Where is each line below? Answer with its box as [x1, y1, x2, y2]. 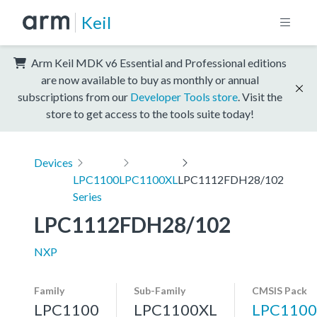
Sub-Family [134, 284, 185, 296]
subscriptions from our [18, 89, 130, 103]
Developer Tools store [130, 89, 238, 103]
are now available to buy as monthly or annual [41, 72, 259, 86]
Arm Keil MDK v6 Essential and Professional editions [29, 55, 287, 69]
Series [73, 189, 102, 203]
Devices [34, 155, 73, 169]
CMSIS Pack [252, 284, 307, 296]
